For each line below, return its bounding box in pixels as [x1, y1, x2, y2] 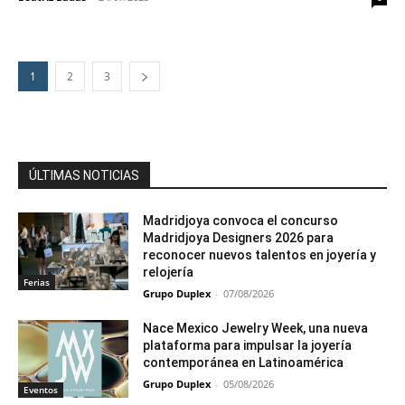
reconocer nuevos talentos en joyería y [143, 248, 377, 262]
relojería [143, 265, 197, 279]
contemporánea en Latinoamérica [143, 355, 344, 370]
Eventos [24, 382, 58, 396]
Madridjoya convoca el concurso [143, 213, 339, 228]
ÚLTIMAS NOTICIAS [29, 168, 139, 183]
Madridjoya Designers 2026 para [143, 231, 334, 245]
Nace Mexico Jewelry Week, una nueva [143, 321, 369, 335]
